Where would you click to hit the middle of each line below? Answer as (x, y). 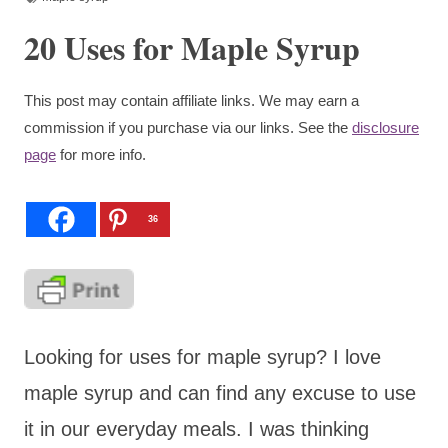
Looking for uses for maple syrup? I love (202, 356)
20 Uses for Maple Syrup (192, 47)
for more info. (101, 154)
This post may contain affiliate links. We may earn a (191, 100)
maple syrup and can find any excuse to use (220, 392)
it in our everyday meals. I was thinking (196, 428)
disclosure (385, 127)
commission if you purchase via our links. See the (188, 127)
